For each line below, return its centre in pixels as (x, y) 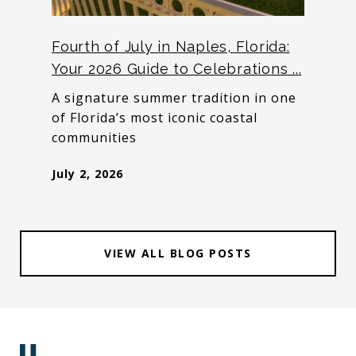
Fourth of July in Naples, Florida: (171, 46)
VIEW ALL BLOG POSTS (178, 253)
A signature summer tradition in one (174, 98)
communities (94, 137)
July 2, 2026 (87, 174)
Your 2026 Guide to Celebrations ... (177, 69)
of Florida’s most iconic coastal (155, 118)
